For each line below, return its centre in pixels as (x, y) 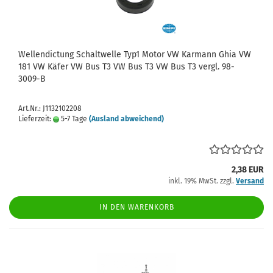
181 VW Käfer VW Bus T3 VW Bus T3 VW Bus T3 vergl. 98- (126, 67)
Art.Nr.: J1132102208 (50, 108)
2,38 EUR (248, 170)
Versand (250, 181)
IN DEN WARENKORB (136, 207)
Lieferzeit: (36, 119)
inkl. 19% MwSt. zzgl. (202, 181)
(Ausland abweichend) (126, 119)
